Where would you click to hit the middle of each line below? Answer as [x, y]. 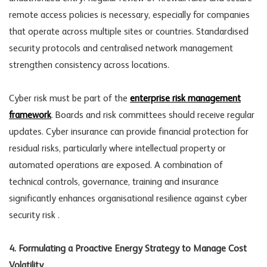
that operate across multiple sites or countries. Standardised [129, 32]
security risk [32, 215]
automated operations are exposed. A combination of [116, 165]
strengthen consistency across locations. [89, 65]
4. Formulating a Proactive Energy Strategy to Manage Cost [128, 249]
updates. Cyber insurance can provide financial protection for [129, 132]
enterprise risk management [185, 99]
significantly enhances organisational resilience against [117, 199]
